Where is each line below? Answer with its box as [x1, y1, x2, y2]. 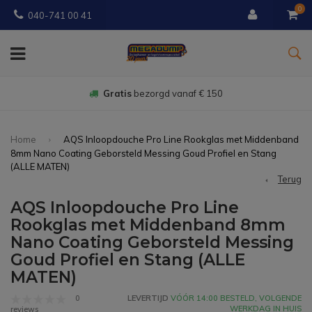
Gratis [103, 88, 132, 99]
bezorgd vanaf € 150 [132, 88, 223, 99]
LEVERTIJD [127, 293, 169, 304]
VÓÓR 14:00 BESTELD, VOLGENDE [169, 293, 302, 304]
